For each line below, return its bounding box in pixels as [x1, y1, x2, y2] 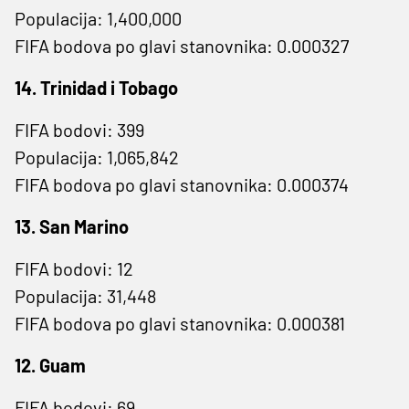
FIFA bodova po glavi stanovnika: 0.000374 [15, 173, 349, 195]
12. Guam [15, 353, 86, 376]
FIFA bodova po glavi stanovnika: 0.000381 [15, 311, 345, 334]
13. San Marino [15, 215, 129, 237]
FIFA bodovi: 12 [15, 257, 133, 279]
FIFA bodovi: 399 [15, 118, 144, 141]
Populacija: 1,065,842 [15, 145, 179, 168]
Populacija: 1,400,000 [15, 6, 182, 29]
